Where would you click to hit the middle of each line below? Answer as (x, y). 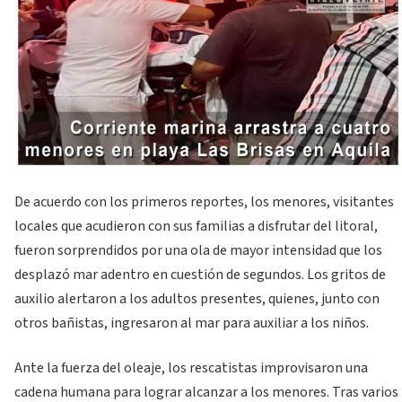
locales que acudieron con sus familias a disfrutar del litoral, (196, 227)
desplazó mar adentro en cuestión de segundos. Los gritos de (200, 275)
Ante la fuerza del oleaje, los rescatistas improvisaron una (191, 367)
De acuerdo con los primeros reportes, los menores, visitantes (204, 202)
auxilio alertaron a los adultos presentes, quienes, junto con (197, 299)
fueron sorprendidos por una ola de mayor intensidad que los (198, 251)
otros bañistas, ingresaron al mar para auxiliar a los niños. (192, 323)
